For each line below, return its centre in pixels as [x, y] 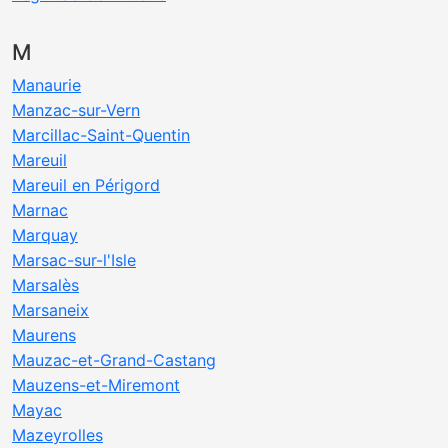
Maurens [44, 335]
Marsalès [45, 285]
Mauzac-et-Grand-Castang [114, 360]
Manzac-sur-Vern [76, 110]
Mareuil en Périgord [86, 185]
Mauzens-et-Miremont [96, 385]
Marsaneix [50, 310]
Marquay [45, 235]
